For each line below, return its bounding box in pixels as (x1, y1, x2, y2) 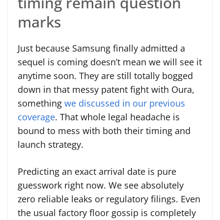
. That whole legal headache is (55, 110, 180, 123)
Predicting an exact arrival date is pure (18, 165, 176, 177)
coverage (18, 110, 55, 123)
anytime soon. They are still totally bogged (18, 69, 193, 82)
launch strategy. (18, 138, 83, 150)
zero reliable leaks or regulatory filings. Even (18, 192, 200, 205)
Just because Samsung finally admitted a (18, 42, 185, 54)
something (18, 97, 64, 109)
